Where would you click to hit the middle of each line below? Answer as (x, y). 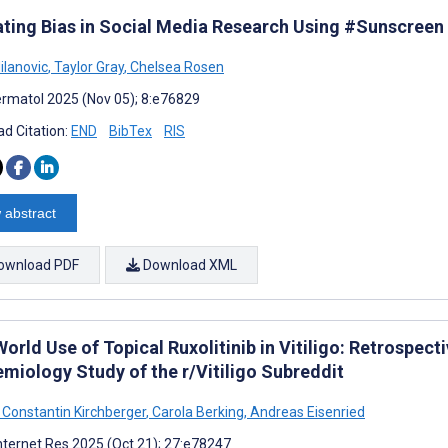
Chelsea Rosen (175, 66)
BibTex (130, 130)
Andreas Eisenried (306, 411)
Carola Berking (196, 411)
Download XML (188, 264)
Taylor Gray (87, 66)
